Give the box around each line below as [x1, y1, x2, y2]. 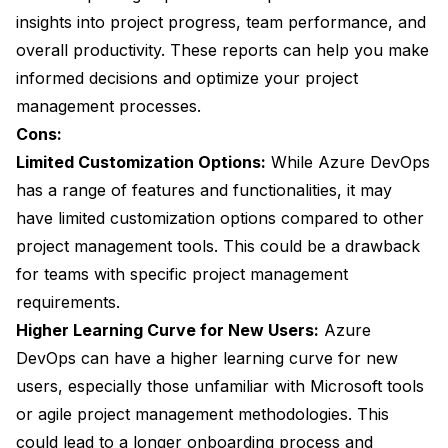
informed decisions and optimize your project [16, 68, 358, 89]
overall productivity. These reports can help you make [16, 40, 429, 61]
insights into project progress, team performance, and [16, 12, 426, 33]
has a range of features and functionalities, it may [16, 180, 392, 201]
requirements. [16, 292, 120, 313]
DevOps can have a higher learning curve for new [16, 348, 398, 369]
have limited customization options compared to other [16, 208, 424, 229]
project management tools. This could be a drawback [16, 236, 420, 257]
